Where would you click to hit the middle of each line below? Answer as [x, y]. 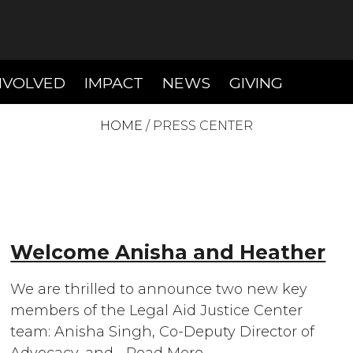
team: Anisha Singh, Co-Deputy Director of [163, 331]
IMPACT [114, 83]
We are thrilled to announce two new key [159, 289]
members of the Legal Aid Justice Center [157, 310]
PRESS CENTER [203, 126]
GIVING [256, 83]
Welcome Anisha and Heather [168, 252]
